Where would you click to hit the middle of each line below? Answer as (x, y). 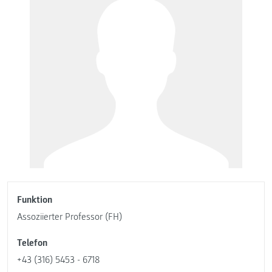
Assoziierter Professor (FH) (70, 217)
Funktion (35, 200)
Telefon (32, 243)
